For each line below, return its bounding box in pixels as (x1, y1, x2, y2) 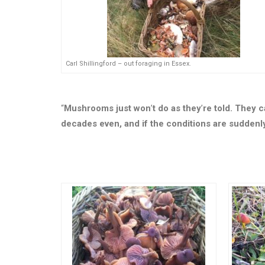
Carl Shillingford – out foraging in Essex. (66, 60, 191, 68)
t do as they (153, 103, 201, 114)
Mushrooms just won (64, 103, 151, 114)
